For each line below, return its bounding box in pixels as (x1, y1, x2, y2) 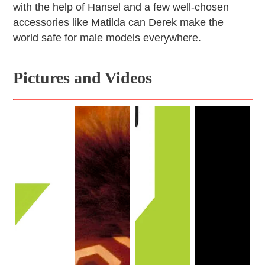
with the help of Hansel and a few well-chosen (13, 1, 230, 14)
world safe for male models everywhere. (13, 32, 202, 44)
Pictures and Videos (13, 69, 153, 88)
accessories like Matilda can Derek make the (13, 17, 224, 29)
